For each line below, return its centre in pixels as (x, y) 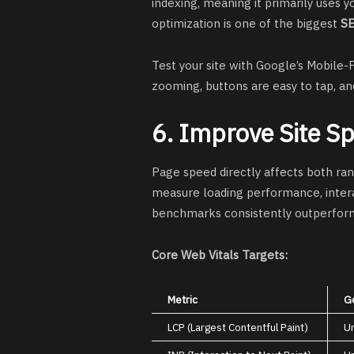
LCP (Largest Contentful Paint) (238, 327)
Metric (183, 299)
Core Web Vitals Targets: (220, 254)
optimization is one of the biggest (246, 24)
